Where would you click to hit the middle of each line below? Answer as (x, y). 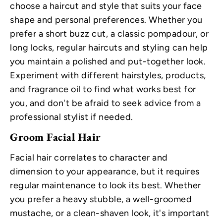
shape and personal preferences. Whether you (106, 20)
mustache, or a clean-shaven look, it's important (110, 213)
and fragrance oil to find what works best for (103, 89)
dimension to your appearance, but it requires (105, 171)
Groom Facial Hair (55, 137)
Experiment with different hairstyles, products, (108, 76)
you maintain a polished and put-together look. (108, 62)
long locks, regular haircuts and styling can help (109, 48)
